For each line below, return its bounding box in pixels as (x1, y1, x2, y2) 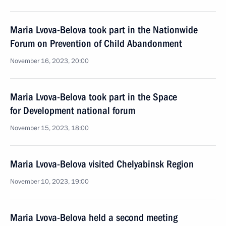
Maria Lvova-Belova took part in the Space (10, 91, 177, 103)
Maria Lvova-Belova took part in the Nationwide (10, 24, 198, 36)
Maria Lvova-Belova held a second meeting (10, 211, 178, 223)
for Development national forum (10, 104, 135, 117)
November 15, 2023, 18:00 (10, 124, 89, 133)
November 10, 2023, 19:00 (10, 177, 89, 186)
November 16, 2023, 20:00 (10, 56, 89, 66)
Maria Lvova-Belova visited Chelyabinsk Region (10, 158, 194, 170)
